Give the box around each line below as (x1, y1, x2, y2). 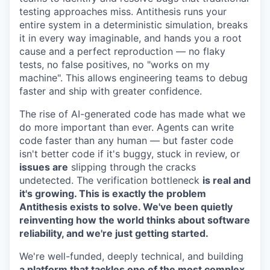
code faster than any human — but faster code (19, 134, 233, 146)
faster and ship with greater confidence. (19, 84, 202, 97)
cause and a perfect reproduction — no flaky (19, 45, 225, 57)
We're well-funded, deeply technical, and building (19, 250, 243, 262)
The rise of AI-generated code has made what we (19, 107, 245, 120)
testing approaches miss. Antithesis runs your (19, 5, 227, 17)
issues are (19, 160, 68, 173)
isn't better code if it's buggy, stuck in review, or (19, 147, 240, 160)
